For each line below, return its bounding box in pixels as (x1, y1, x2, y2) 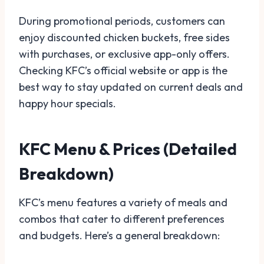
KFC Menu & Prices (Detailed (19, 138, 237, 159)
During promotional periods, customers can (19, 14, 225, 28)
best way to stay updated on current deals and (19, 80, 243, 94)
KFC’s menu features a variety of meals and (19, 196, 227, 209)
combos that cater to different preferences (19, 212, 225, 226)
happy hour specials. (19, 97, 116, 110)
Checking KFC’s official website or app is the (19, 64, 227, 77)
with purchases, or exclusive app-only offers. (19, 47, 230, 61)
